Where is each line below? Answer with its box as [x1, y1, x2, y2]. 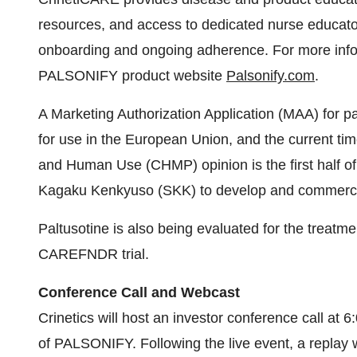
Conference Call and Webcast [38, 156, 240, 172]
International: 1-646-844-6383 [38, 322, 227, 338]
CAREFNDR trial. [38, 118, 149, 134]
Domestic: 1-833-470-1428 [38, 296, 208, 312]
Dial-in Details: [38, 271, 138, 287]
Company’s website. [38, 233, 167, 249]
